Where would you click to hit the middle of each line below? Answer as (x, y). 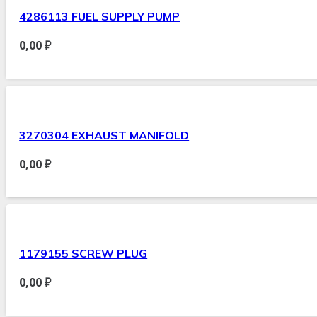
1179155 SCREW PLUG (83, 253)
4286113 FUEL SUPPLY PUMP (100, 17)
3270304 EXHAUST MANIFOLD (104, 135)
